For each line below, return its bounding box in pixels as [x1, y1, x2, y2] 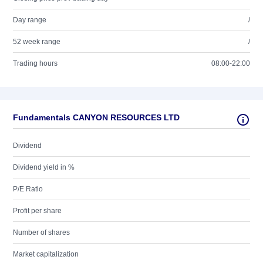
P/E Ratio [13, 185, 43, 193]
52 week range [13, 38, 60, 46]
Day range [13, 16, 46, 24]
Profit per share [13, 207, 62, 215]
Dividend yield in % [13, 163, 75, 171]
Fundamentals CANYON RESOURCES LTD [13, 113, 180, 122]
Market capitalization [13, 250, 79, 258]
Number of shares [13, 228, 70, 237]
